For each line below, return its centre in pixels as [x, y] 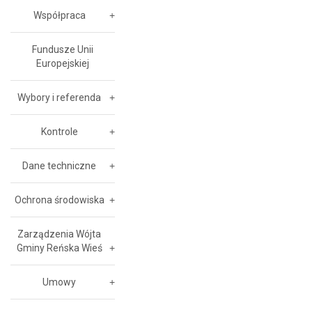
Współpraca [59, 15]
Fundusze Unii [63, 49]
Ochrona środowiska [59, 200]
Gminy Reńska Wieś [59, 248]
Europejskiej [63, 63]
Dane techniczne [59, 166]
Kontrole [59, 132]
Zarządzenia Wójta [59, 234]
